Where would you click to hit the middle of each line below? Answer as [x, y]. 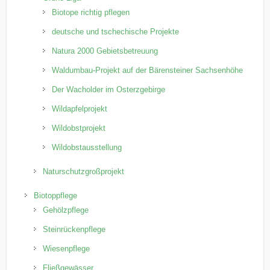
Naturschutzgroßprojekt [84, 171]
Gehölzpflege [66, 210]
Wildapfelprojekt [80, 108]
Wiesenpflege [67, 248]
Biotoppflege [56, 195]
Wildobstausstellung [87, 147]
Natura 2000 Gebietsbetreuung [105, 51]
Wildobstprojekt [79, 128]
